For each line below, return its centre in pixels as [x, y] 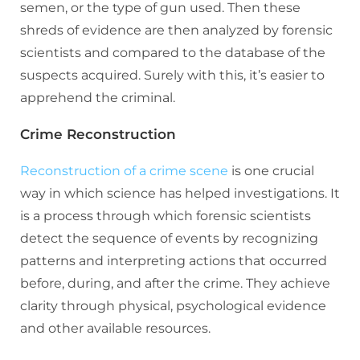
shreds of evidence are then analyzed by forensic [176, 30]
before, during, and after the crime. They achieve [175, 283]
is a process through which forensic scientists [166, 215]
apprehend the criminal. [99, 97]
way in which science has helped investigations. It [180, 193]
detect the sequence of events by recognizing [169, 238]
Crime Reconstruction [98, 134]
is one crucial [271, 170]
